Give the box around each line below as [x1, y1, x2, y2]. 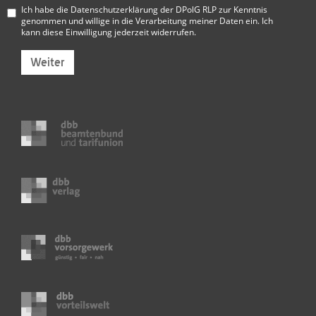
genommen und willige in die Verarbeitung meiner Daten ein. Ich [21, 14, 273, 26]
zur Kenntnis [217, 3, 267, 15]
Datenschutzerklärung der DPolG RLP [71, 3, 217, 15]
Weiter [30, 55, 65, 69]
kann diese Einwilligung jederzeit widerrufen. [21, 25, 196, 37]
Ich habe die [21, 3, 71, 15]
